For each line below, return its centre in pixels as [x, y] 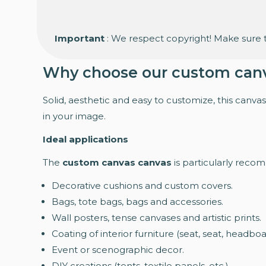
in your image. [74, 116]
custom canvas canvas [117, 163]
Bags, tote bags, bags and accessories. [137, 202]
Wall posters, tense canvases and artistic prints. [156, 218]
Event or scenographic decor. [118, 250]
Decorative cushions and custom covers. [142, 186]
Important [80, 39]
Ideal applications [85, 140]
